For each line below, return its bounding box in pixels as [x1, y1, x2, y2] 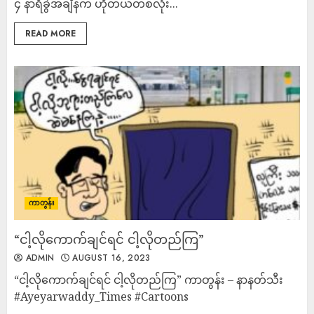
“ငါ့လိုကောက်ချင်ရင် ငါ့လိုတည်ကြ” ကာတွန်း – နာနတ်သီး [14, 272, 283, 287]
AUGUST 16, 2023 [69, 252, 151, 264]
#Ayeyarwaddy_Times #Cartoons [14, 289, 189, 304]
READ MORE [25, 27, 76, 40]
